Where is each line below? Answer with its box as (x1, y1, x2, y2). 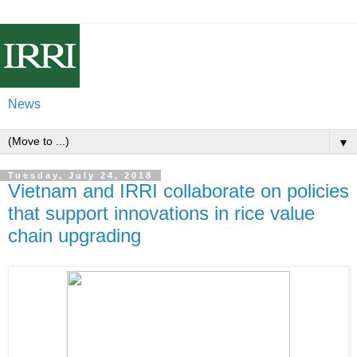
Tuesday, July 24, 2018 (8, 171, 153, 180)
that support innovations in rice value (8, 202, 315, 224)
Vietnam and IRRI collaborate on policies (8, 180, 349, 202)
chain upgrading (8, 225, 141, 246)
